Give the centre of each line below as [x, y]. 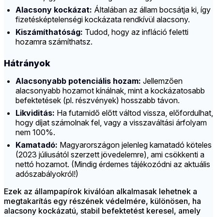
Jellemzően [162, 81]
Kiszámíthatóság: [49, 32]
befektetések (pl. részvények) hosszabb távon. [98, 101]
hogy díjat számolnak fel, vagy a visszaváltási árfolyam [111, 123]
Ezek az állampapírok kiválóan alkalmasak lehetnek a [101, 192]
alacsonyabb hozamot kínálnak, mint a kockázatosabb [110, 91]
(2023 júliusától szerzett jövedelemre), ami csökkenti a [110, 155]
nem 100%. [35, 132]
